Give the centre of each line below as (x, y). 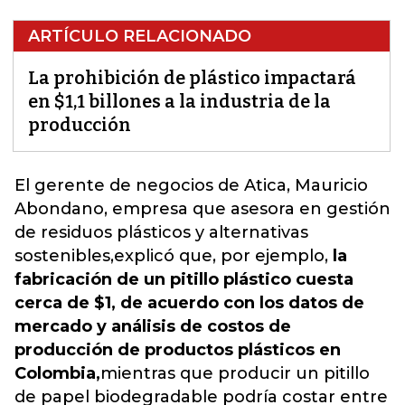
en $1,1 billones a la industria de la (179, 101)
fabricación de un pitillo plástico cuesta (184, 279)
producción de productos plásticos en (178, 350)
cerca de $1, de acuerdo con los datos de (189, 303)
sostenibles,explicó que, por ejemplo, (174, 256)
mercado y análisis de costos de (153, 326)
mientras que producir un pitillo (235, 373)
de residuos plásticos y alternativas (161, 232)
